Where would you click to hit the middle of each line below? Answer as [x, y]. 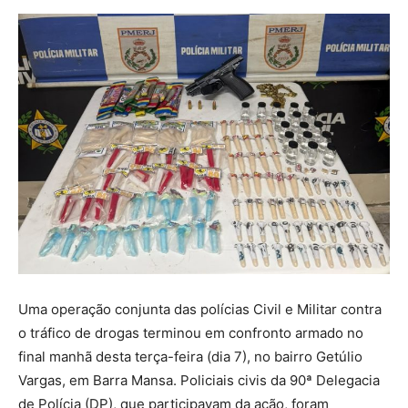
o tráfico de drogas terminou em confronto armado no [191, 333]
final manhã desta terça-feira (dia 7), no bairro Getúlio [190, 357]
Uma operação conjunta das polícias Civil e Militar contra [200, 310]
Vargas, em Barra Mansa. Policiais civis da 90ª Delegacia [199, 381]
